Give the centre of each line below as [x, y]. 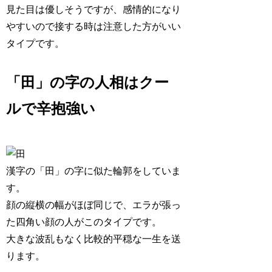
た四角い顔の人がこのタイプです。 [84, 222]
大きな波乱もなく [45, 239]
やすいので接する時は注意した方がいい [94, 27]
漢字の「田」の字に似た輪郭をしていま [94, 171]
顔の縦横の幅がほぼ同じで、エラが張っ [94, 205]
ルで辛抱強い [51, 109]
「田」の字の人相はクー [88, 83]
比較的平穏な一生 [123, 239]
